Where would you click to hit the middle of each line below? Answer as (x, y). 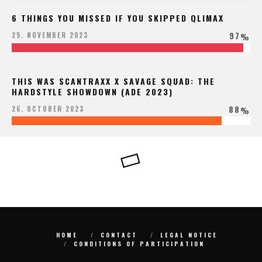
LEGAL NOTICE (189, 235)
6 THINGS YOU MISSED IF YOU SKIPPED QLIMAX (118, 18)
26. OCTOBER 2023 (48, 108)
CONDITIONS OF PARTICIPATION (139, 244)
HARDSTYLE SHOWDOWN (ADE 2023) (92, 91)
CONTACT (119, 235)
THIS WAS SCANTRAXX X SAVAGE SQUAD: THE (113, 81)
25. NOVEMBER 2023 (50, 35)
